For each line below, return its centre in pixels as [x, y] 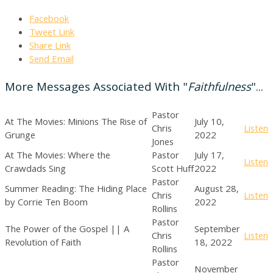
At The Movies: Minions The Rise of [76, 123]
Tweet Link [52, 34]
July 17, [209, 157]
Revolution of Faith [43, 244]
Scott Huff [173, 170]
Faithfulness [219, 88]
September [217, 230]
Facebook [49, 20]
